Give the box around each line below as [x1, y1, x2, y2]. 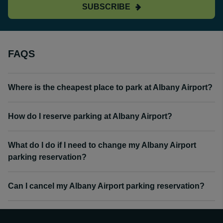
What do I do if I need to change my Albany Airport [8, 141, 196, 149]
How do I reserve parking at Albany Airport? [8, 112, 172, 120]
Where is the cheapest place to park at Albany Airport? [8, 83, 213, 92]
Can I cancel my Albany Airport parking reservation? [8, 182, 205, 190]
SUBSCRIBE [82, 2, 130, 11]
